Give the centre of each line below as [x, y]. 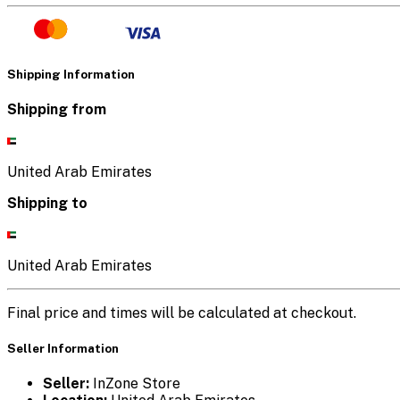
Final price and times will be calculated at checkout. [182, 312]
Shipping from [57, 109]
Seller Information [63, 349]
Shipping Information [71, 74]
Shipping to [47, 203]
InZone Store [135, 384]
